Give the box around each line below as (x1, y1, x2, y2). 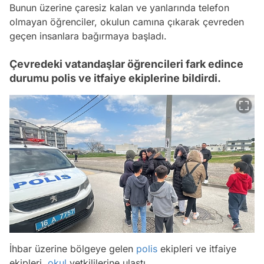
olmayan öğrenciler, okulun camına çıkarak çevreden (9, 15, 244, 28)
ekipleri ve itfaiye (157, 242, 236, 255)
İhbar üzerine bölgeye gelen (9, 242, 136, 255)
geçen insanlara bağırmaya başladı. (9, 29, 167, 42)
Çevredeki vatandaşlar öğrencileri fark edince (9, 57, 243, 70)
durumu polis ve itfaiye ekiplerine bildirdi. (9, 71, 221, 84)
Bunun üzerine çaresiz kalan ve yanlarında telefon (9, 1, 229, 14)
